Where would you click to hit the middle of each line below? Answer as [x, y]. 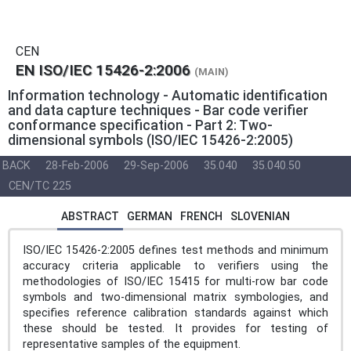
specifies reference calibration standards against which [175, 313]
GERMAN [150, 216]
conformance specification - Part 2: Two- [140, 125]
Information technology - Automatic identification [168, 95]
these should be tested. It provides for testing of [175, 328]
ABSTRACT [90, 216]
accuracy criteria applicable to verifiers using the [175, 266]
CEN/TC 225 [40, 186]
